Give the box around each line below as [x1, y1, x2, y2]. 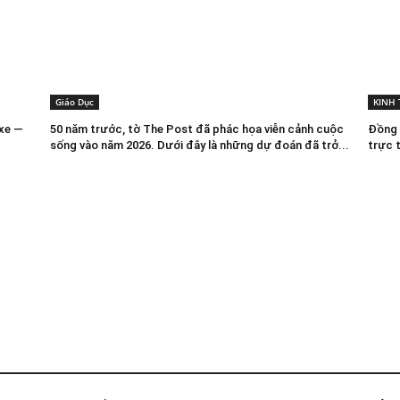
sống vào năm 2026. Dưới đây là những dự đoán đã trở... [49, 137, 349, 152]
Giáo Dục [54, 95, 94, 108]
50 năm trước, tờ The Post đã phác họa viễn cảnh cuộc [49, 121, 344, 136]
